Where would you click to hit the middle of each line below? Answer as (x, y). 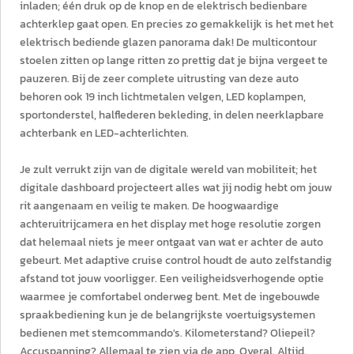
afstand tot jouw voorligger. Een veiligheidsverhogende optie (172, 279)
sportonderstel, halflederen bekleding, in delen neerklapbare (172, 115)
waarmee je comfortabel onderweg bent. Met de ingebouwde (170, 297)
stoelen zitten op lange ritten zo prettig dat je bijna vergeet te (174, 60)
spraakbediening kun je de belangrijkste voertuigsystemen (168, 315)
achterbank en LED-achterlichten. (104, 133)
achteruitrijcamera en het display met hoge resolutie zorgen (170, 224)
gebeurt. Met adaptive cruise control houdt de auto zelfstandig (176, 260)
